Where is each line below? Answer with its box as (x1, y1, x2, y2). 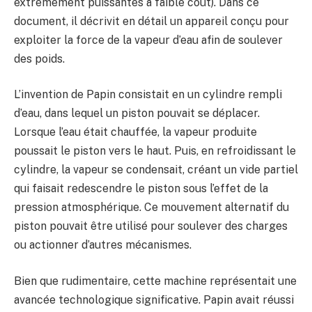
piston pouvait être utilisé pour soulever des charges (14, 219, 288, 233)
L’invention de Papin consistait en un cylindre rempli (14, 88, 282, 102)
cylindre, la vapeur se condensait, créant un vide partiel (14, 163, 298, 177)
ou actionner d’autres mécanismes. (14, 238, 192, 252)
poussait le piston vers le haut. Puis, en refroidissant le (14, 144, 296, 158)
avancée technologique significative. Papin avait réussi (14, 292, 294, 306)
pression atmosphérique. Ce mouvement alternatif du (14, 201, 289, 214)
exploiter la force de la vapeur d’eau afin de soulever (14, 33, 283, 47)
